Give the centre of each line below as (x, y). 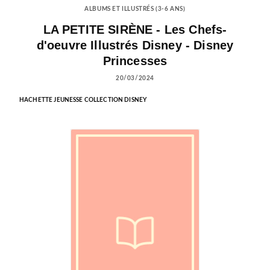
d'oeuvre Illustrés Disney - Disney (135, 46)
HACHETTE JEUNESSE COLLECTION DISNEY (83, 100)
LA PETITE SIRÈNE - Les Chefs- (135, 30)
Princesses (135, 61)
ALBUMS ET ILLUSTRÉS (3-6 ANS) (135, 9)
